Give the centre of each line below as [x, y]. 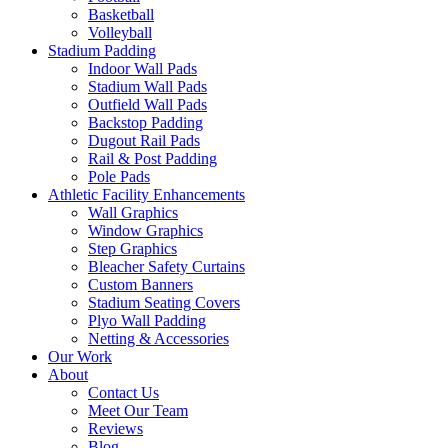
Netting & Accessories [158, 338]
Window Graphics [145, 230]
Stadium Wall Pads [147, 86]
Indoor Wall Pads [142, 68]
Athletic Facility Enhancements [146, 194]
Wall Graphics [133, 212]
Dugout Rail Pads [144, 140]
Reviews [115, 428]
